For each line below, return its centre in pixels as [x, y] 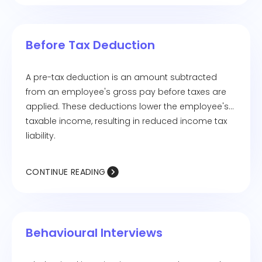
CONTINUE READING [66, 172]
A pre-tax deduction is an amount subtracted [121, 77]
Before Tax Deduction [90, 45]
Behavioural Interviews [94, 233]
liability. [41, 136]
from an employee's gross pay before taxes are [126, 92]
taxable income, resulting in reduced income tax [126, 121]
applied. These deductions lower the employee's [127, 106]
